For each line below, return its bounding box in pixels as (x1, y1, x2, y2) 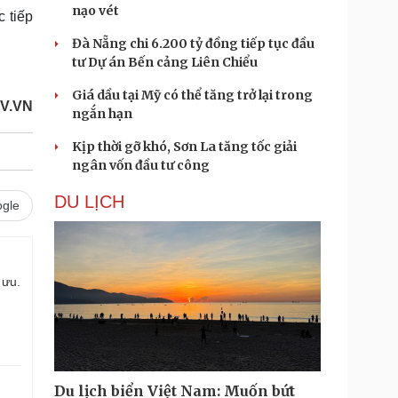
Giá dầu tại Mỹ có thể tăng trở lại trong (72, 87, 313, 103)
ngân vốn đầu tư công (72, 157, 210, 173)
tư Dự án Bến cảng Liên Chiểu (72, 54, 258, 70)
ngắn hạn (72, 106, 132, 122)
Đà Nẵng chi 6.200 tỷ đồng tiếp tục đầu (72, 36, 314, 52)
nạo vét (72, 3, 119, 19)
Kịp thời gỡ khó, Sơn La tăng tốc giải (72, 139, 297, 155)
